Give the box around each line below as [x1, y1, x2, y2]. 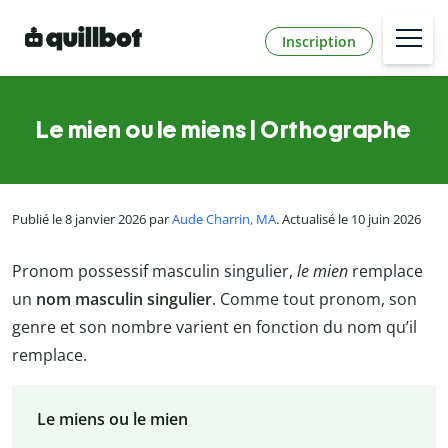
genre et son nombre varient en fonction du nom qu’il [12, 315, 417, 338]
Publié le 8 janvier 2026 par [12, 210, 172, 229]
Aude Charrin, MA [172, 210, 276, 229]
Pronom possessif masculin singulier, [12, 259, 297, 282]
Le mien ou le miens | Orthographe [36, 115, 412, 145]
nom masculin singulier [36, 287, 212, 310]
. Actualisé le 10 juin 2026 [276, 210, 421, 229]
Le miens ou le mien [36, 408, 188, 431]
